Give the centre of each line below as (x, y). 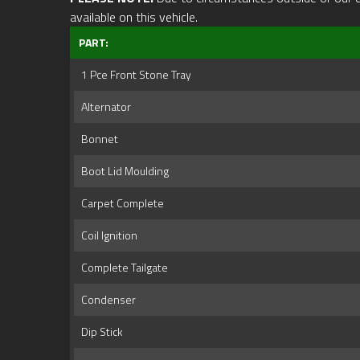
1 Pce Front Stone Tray (134, 75)
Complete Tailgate (122, 268)
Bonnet (97, 139)
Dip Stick (100, 332)
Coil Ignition (107, 235)
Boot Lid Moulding (123, 171)
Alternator (104, 107)
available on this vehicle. (134, 17)
